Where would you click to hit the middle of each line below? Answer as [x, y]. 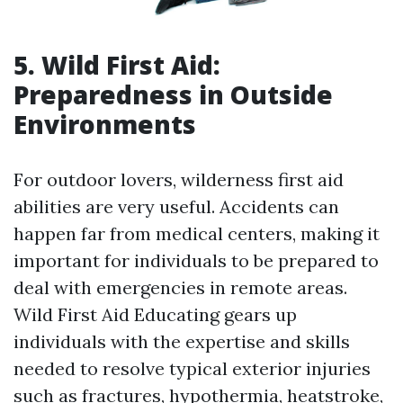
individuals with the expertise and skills [182, 342]
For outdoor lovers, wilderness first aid [179, 180]
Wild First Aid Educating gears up [155, 315]
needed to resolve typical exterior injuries [192, 369]
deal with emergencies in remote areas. [180, 288]
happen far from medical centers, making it [197, 234]
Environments [105, 125]
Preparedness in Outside [173, 95]
